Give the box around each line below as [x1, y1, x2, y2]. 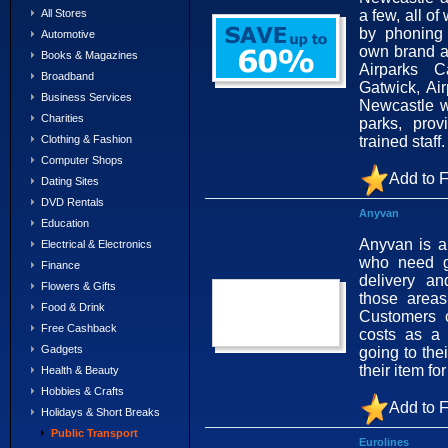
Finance [41, 259, 80, 271]
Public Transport [51, 427, 138, 439]
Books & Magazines [41, 49, 138, 61]
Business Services [41, 91, 132, 103]
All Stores [41, 7, 87, 19]
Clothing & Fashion [41, 133, 132, 145]
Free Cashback [41, 322, 117, 334]
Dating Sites [41, 175, 99, 187]
